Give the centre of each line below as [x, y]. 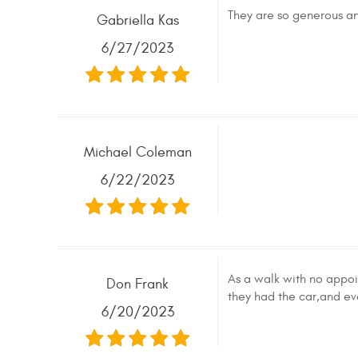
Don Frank [137, 284]
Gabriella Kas [137, 20]
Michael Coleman [137, 152]
